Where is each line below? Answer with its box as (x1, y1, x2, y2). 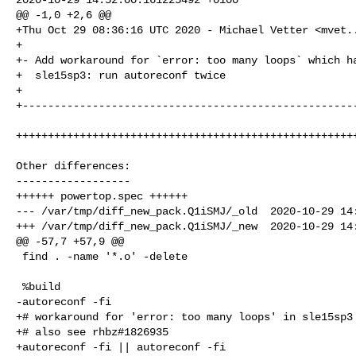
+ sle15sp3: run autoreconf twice (16, 68, 226, 82)
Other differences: (16, 159, 130, 172)
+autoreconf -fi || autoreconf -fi (16, 340, 226, 354)
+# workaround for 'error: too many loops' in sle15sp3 (16, 310, 353, 323)
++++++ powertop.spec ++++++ (16, 189, 188, 203)
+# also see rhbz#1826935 (16, 325, 168, 339)
